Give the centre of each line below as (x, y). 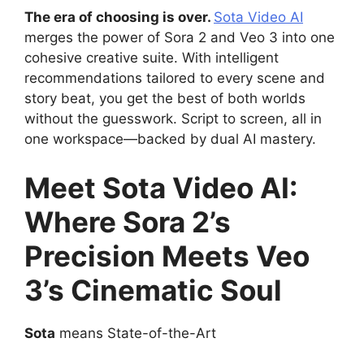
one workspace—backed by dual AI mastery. (170, 139)
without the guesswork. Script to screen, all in (173, 119)
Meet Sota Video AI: (161, 187)
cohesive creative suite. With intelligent (152, 58)
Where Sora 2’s (128, 221)
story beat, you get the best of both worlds (165, 98)
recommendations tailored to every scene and (175, 78)
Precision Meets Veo (167, 256)
